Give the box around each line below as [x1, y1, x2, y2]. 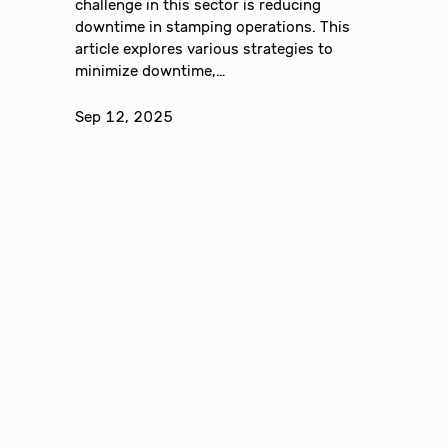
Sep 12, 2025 [75, 108, 174, 127]
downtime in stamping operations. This [75, 18, 351, 37]
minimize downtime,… [75, 62, 226, 81]
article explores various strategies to [75, 40, 334, 59]
